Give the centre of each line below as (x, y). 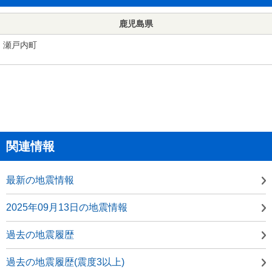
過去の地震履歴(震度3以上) (65, 262)
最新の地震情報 (40, 180)
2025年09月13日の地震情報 (67, 207)
